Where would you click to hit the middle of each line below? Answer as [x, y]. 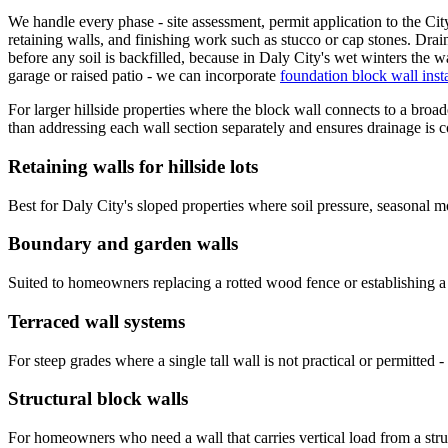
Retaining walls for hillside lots [133, 166]
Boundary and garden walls [123, 244]
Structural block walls [98, 399]
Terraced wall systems [96, 321]
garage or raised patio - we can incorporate [142, 76]
